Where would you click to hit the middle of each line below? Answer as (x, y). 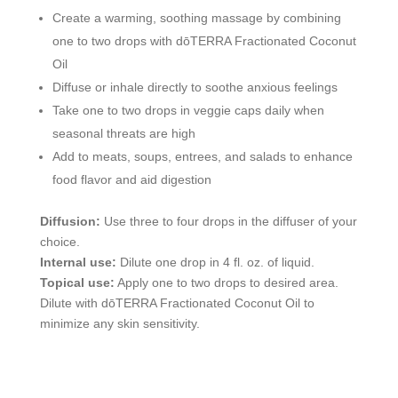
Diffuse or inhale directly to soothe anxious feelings (195, 87)
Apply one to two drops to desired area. (227, 282)
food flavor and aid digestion (131, 179)
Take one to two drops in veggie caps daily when (188, 110)
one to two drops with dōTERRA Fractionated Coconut (204, 40)
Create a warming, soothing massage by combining (196, 17)
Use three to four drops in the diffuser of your (230, 221)
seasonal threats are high (123, 133)
